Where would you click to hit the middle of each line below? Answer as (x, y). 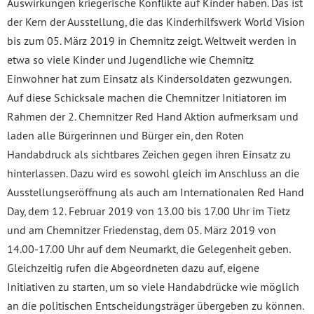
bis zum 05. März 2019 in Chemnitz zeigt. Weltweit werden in (152, 40)
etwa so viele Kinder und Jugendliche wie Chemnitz (130, 59)
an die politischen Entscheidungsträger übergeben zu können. (156, 305)
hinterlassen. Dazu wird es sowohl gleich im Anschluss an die (153, 173)
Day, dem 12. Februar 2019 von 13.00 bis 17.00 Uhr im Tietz (149, 211)
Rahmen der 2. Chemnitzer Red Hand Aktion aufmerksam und (153, 116)
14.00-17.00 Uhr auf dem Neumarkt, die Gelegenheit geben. (149, 248)
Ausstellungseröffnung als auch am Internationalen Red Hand (156, 192)
